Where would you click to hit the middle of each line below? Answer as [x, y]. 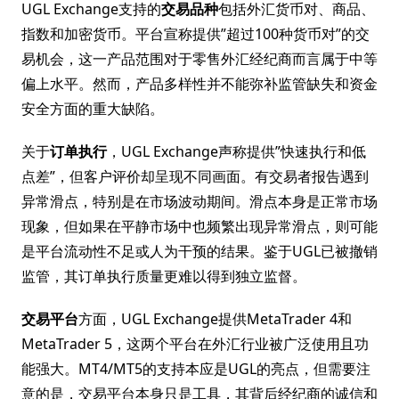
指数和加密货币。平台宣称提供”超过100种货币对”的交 [195, 34]
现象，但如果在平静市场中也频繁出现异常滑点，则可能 [199, 226]
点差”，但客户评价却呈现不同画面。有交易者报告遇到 [195, 176]
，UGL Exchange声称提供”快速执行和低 [236, 151]
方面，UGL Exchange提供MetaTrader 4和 [215, 319]
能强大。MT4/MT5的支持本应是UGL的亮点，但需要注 [196, 369]
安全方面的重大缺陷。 [93, 109]
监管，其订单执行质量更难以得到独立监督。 [164, 276]
